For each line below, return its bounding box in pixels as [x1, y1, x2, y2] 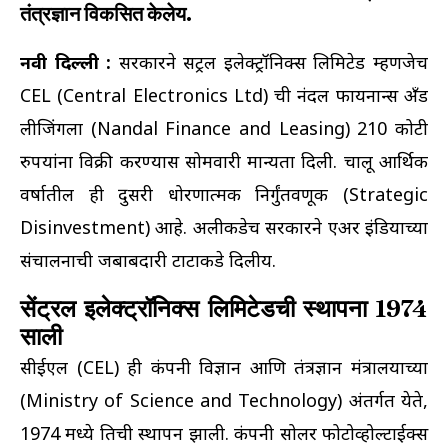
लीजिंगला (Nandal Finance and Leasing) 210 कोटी [20, 115, 428, 140]
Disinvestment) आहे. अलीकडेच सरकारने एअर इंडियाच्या [20, 214, 428, 239]
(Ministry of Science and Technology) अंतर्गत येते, [20, 387, 428, 412]
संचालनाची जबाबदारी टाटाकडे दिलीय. [20, 247, 276, 272]
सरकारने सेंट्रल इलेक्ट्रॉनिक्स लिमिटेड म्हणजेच [111, 49, 429, 74]
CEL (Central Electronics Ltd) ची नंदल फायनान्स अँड [20, 82, 428, 107]
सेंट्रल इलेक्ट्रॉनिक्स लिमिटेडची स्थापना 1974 [20, 293, 428, 323]
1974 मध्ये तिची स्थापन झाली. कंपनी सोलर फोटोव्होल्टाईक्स [20, 420, 428, 445]
